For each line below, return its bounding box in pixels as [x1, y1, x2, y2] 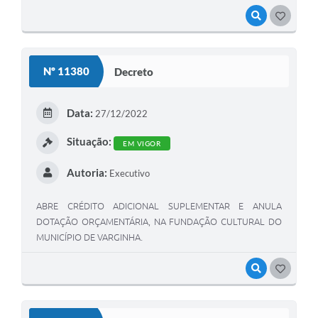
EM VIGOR [123, 139, 160, 148]
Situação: [66, 135, 111, 148]
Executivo [106, 168, 150, 180]
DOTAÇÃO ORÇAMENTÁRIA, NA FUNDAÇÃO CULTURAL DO [36, 216, 282, 227]
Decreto [114, 65, 153, 78]
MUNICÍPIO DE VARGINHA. [36, 232, 143, 243]
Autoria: [66, 166, 107, 180]
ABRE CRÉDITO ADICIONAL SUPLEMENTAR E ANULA [36, 201, 282, 212]
